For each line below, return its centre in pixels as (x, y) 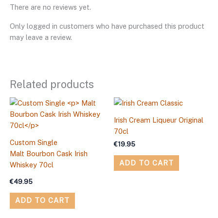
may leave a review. (41, 37)
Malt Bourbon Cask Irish (49, 153)
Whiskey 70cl (32, 164)
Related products (52, 84)
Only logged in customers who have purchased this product (107, 26)
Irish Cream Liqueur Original (159, 120)
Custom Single (34, 142)
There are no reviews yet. (50, 7)
